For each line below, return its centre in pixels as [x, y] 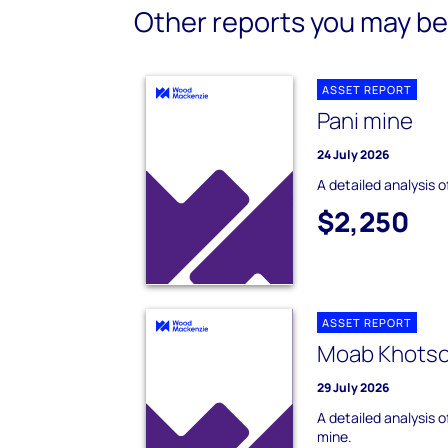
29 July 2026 [353, 387]
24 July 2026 [353, 155]
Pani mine [365, 121]
